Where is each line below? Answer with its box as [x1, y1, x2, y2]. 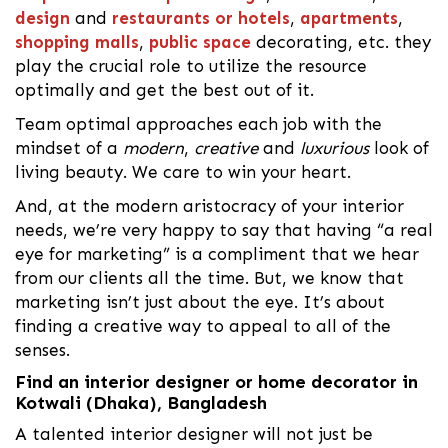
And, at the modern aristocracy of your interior [15, 196, 404, 217]
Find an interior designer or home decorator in [15, 371, 418, 394]
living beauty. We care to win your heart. [15, 162, 351, 183]
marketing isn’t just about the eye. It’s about [15, 292, 385, 313]
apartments [300, 8, 398, 29]
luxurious [300, 138, 369, 159]
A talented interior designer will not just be [15, 424, 373, 445]
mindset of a [15, 138, 123, 159]
